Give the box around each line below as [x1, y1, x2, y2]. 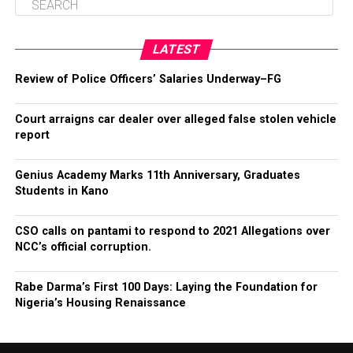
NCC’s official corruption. [14, 240, 151, 254]
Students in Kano [14, 184, 109, 198]
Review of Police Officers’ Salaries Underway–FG [14, 72, 281, 86]
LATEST [150, 42, 203, 57]
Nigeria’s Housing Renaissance [14, 296, 186, 310]
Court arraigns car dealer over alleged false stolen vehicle [14, 113, 336, 126]
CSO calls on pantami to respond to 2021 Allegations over [14, 225, 330, 238]
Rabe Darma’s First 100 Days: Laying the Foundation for [14, 281, 318, 294]
